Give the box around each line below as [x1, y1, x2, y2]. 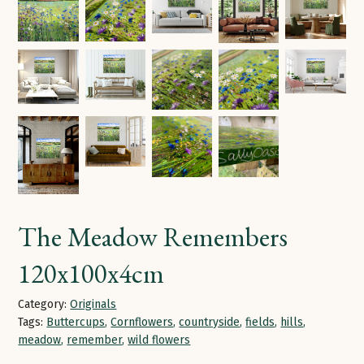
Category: [18, 297, 67, 311]
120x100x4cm [18, 255, 165, 291]
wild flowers [128, 332, 191, 347]
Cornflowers [110, 314, 174, 329]
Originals [70, 297, 117, 311]
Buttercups [46, 314, 106, 329]
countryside [179, 314, 240, 329]
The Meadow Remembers [18, 219, 288, 254]
